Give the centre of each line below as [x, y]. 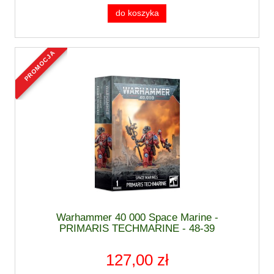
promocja [41, 54]
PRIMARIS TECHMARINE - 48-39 [137, 228]
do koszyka [137, 13]
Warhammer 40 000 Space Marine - [137, 217]
